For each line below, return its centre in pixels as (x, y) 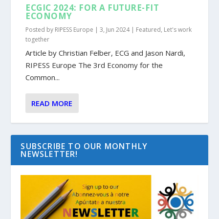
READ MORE (52, 103)
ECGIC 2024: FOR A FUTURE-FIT (92, 7)
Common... (43, 77)
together (38, 39)
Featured (149, 29)
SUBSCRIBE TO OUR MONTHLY (84, 146)
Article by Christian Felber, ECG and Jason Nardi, (106, 53)
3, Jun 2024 (115, 29)
